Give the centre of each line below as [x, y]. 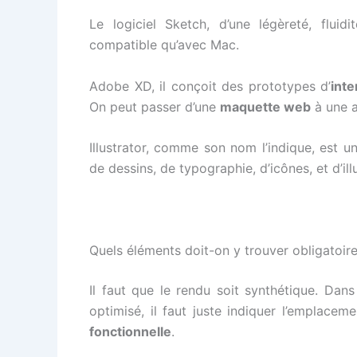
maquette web [265, 106]
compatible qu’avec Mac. [164, 44]
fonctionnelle [130, 332]
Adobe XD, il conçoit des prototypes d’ [210, 86]
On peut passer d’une [155, 106]
